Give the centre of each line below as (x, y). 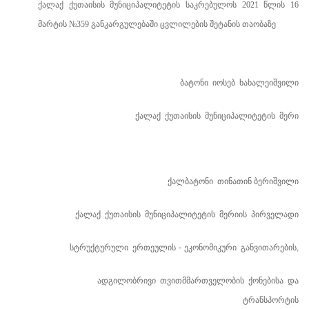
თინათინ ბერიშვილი (258, 181)
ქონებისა (266, 281)
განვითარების (269, 248)
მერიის (233, 215)
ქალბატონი (190, 181)
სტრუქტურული (99, 248)
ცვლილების (184, 24)
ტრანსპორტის (271, 300)
